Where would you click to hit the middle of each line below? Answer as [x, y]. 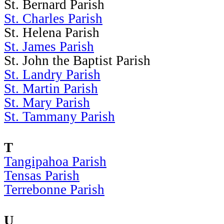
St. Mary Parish [47, 102]
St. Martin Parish [51, 88]
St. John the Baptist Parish [77, 60]
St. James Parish [49, 46]
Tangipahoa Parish [55, 161]
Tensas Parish [42, 175]
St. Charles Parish [53, 18]
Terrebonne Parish [54, 189]
